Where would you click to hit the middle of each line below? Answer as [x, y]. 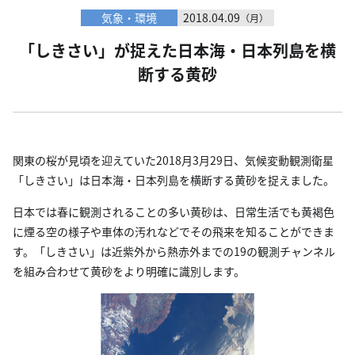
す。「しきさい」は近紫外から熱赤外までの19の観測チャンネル [174, 251]
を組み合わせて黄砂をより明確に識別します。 [129, 271]
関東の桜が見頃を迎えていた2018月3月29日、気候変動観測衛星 [173, 160]
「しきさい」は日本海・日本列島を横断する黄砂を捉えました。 [174, 179]
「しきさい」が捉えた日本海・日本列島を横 [177, 50]
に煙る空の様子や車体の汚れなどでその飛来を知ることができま [174, 231]
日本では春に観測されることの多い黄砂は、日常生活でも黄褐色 [174, 211]
